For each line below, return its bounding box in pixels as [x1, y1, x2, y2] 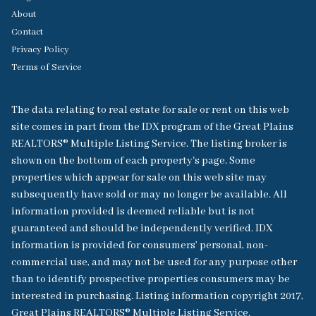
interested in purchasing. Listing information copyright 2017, [11, 289, 303, 303]
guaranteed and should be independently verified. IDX [11, 221, 272, 235]
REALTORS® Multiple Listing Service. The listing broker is [11, 137, 287, 150]
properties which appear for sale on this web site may [11, 171, 267, 184]
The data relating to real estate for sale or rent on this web [11, 103, 289, 116]
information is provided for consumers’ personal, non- [11, 238, 268, 252]
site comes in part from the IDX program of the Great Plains [11, 120, 293, 133]
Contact [11, 25, 43, 38]
